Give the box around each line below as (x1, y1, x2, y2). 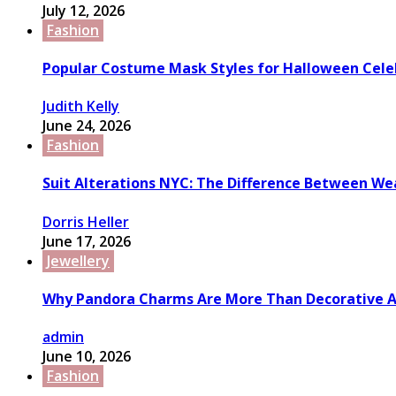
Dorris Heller (42, 211, 129, 232)
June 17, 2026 (42, 231, 131, 251)
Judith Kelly (42, 96, 119, 117)
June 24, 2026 (42, 116, 131, 136)
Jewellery (47, 250, 110, 270)
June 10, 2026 (42, 346, 131, 367)
